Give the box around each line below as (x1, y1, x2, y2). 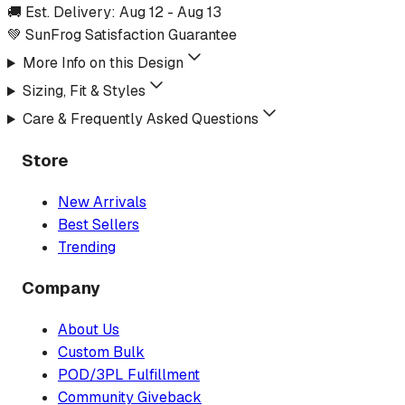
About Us (58, 320, 119, 340)
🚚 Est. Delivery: (7, 3, 119, 23)
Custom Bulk (58, 343, 145, 363)
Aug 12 (119, 3, 164, 23)
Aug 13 (177, 3, 221, 23)
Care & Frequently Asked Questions (22, 109, 259, 129)
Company (22, 277, 100, 300)
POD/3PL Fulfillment (58, 365, 200, 385)
